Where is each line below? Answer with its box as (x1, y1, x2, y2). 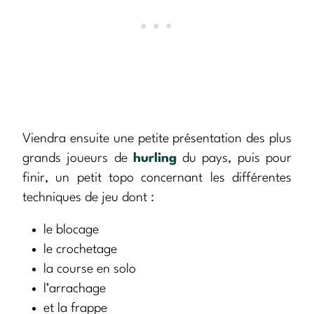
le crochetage (43, 243, 117, 257)
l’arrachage (43, 282, 106, 296)
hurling (132, 152, 177, 165)
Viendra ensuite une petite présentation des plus (22, 132, 292, 146)
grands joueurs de (22, 152, 133, 165)
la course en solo (43, 263, 136, 276)
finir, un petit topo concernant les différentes (22, 172, 292, 185)
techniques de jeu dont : (22, 191, 154, 205)
